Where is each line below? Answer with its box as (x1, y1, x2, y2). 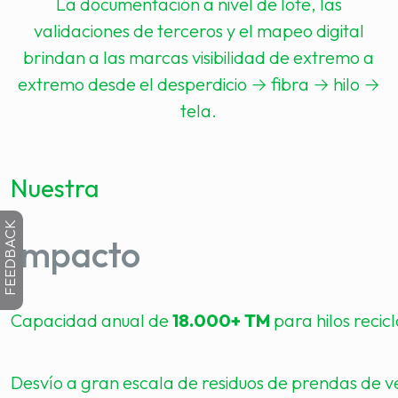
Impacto (11, 232, 140, 276)
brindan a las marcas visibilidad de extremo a (23, 46, 375, 68)
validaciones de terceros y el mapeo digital (33, 20, 364, 42)
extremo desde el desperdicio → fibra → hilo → (17, 73, 380, 95)
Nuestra (11, 172, 99, 203)
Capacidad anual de (11, 309, 172, 331)
